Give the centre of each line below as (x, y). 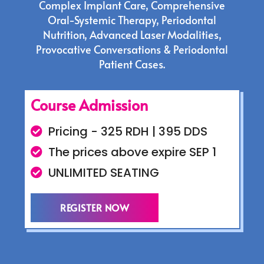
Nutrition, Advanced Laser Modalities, (132, 35)
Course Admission (89, 105)
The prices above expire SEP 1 (132, 152)
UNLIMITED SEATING (104, 173)
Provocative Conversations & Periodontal (132, 49)
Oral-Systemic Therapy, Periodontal (132, 20)
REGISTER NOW (95, 208)
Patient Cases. (132, 64)
